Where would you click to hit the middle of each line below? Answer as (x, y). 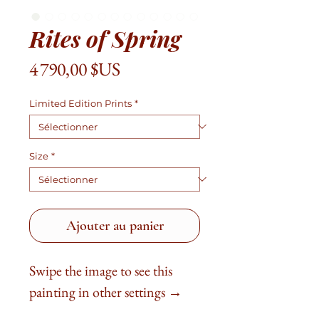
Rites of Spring (105, 38)
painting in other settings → (106, 292)
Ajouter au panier (115, 225)
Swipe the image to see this (101, 270)
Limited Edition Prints (80, 103)
